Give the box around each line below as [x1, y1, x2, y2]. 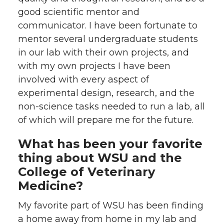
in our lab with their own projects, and [18, 46, 189, 58]
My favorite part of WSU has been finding [18, 199, 203, 211]
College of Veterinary [18, 164, 155, 179]
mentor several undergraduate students [18, 33, 198, 44]
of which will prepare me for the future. [18, 114, 193, 125]
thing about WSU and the [18, 150, 182, 165]
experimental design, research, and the [18, 87, 194, 98]
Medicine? [18, 178, 83, 193]
